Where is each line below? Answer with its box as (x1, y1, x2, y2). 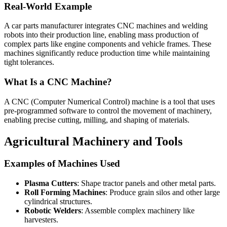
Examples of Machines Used (4, 158, 120, 169)
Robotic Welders (24, 206, 81, 215)
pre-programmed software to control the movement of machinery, (4, 106, 212, 115)
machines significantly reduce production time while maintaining (4, 49, 210, 58)
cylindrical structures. (24, 197, 92, 206)
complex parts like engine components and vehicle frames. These (4, 40, 211, 49)
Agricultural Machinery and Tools (4, 134, 182, 148)
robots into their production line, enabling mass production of (4, 30, 199, 40)
